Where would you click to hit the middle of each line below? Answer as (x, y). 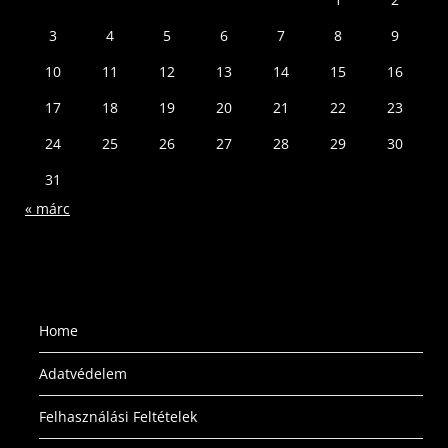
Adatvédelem (83, 373)
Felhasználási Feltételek (118, 416)
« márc (47, 208)
